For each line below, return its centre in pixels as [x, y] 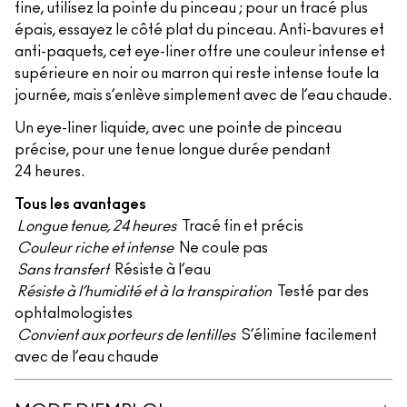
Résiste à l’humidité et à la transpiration [144, 292]
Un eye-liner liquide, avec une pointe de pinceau [178, 128]
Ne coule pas [222, 248]
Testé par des [322, 292]
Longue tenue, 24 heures [97, 226]
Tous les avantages [80, 204]
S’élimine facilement [308, 335]
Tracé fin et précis [241, 226]
